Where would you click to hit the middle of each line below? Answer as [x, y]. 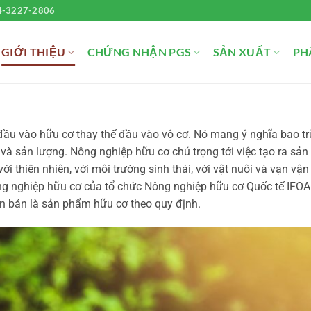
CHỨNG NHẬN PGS [139, 52]
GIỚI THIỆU [34, 52]
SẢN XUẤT [242, 52]
